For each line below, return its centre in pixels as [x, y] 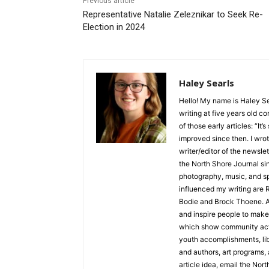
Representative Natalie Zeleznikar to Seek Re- [168, 15]
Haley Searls [202, 83]
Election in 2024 [109, 27]
